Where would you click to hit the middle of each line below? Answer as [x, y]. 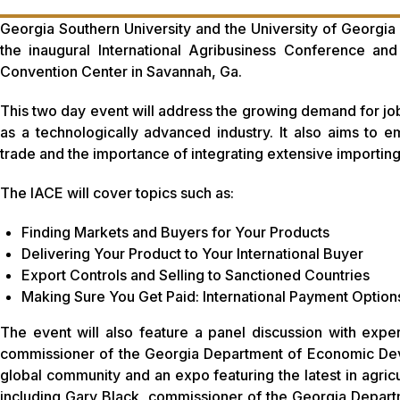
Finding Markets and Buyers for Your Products [175, 232]
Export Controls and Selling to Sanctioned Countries [196, 275]
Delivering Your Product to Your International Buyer [192, 253]
